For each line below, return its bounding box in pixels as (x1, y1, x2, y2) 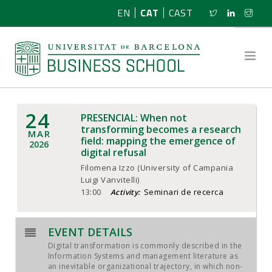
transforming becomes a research (81, 123, 241, 136)
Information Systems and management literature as (48, 251, 239, 261)
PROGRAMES (22, 178, 74, 192)
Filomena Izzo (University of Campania (81, 162, 234, 173)
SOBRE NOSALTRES (22, 118, 100, 132)
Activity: (110, 187, 140, 197)
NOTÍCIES (22, 209, 61, 222)
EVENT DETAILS (48, 225, 132, 239)
